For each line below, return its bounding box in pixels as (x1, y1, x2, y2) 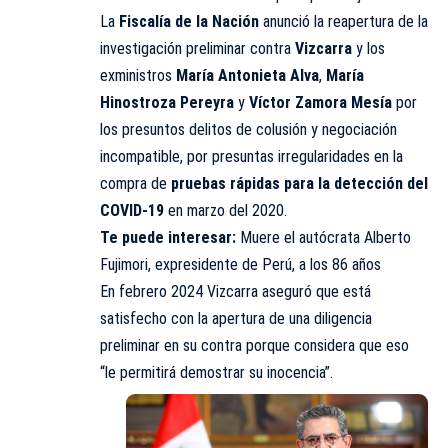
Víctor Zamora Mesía (249, 92, 392, 112)
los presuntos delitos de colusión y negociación (100, 119, 397, 139)
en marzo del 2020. (164, 200, 287, 220)
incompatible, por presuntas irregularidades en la (100, 146, 403, 166)
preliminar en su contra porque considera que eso (100, 335, 409, 355)
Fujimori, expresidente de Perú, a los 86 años (100, 254, 381, 274)
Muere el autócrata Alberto (240, 227, 411, 247)
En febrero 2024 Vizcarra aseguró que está (100, 281, 371, 301)
